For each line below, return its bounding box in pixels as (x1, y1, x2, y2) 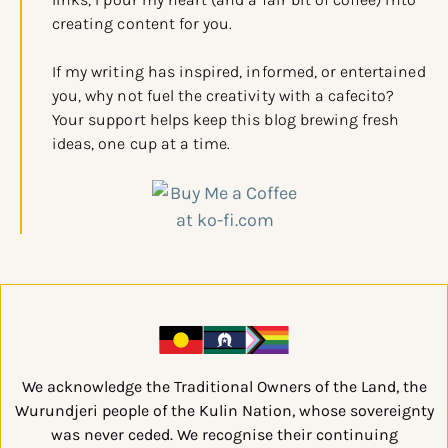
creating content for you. (52, 13, 233, 33)
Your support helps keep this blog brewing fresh (52, 109, 400, 129)
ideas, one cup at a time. (52, 133, 231, 153)
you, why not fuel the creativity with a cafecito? (52, 85, 395, 105)
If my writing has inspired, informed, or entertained (52, 61, 426, 81)
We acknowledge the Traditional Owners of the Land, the (21, 376, 427, 396)
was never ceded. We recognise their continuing (50, 424, 398, 444)
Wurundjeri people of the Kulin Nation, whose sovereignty (14, 400, 434, 420)
